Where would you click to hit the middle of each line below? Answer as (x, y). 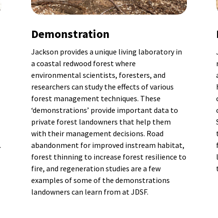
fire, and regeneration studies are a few (96, 169)
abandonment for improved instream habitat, (108, 145)
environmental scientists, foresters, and (98, 75)
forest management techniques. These (96, 99)
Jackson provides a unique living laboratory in (106, 52)
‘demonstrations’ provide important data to (104, 110)
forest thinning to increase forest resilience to (109, 157)
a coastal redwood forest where (83, 64)
